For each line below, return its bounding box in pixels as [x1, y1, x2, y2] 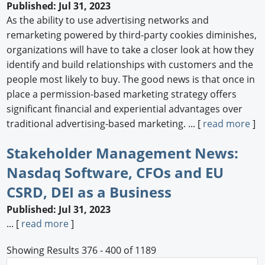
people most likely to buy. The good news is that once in [7, 72, 256, 86]
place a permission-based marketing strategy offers [7, 87, 237, 101]
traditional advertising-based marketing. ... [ [7, 117, 203, 130]
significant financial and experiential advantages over [7, 102, 243, 115]
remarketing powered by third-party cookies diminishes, [7, 28, 257, 41]
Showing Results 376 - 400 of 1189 [7, 244, 157, 257]
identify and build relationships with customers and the [7, 57, 254, 71]
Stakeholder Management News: [7, 143, 239, 163]
